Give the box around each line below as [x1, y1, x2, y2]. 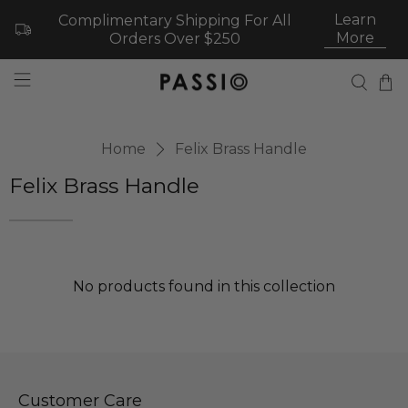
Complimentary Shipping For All [57, 11, 291, 29]
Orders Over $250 [108, 29, 240, 47]
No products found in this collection [73, 278, 335, 296]
